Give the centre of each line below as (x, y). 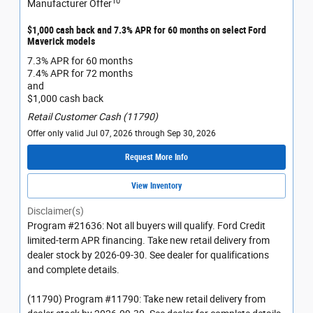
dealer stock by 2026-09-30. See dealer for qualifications (148, 255)
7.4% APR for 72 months (80, 73)
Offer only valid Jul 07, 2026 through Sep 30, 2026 (122, 133)
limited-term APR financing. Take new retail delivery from (148, 241)
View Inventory (156, 185)
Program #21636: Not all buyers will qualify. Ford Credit (146, 226)
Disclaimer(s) (56, 211)
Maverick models (61, 42)
